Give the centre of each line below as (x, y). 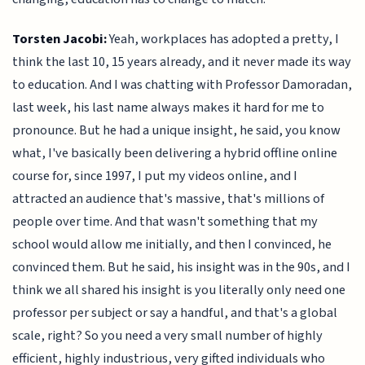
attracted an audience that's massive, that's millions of (169, 198)
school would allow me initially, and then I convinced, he (172, 244)
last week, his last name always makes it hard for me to (169, 107)
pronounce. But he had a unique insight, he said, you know (177, 130)
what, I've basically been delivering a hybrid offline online (175, 153)
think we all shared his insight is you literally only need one (179, 290)
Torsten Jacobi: (60, 39)
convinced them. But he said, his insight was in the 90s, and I (182, 267)
